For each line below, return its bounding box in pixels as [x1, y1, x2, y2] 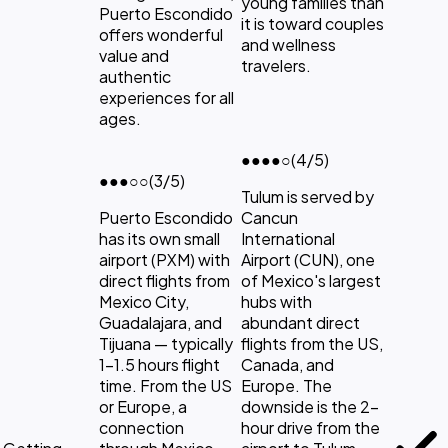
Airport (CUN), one [241, 248, 375, 270]
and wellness [241, 33, 336, 55]
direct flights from [99, 269, 230, 291]
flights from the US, [241, 332, 383, 354]
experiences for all [99, 86, 234, 108]
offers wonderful [99, 23, 223, 45]
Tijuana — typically [99, 332, 233, 354]
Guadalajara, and [99, 311, 222, 333]
